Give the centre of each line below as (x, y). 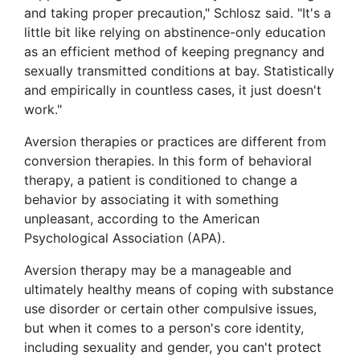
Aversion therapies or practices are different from (175, 142)
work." (43, 110)
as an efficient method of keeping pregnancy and (174, 52)
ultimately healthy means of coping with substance (179, 290)
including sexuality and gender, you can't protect (173, 348)
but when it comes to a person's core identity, (164, 328)
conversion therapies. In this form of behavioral (168, 161)
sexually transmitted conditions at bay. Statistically (179, 71)
